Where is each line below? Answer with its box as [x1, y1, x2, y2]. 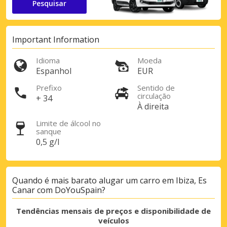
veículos [98, 215, 129, 226]
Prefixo [36, 82, 62, 93]
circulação [137, 90, 171, 101]
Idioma [36, 55, 60, 65]
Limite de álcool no [36, 118, 101, 128]
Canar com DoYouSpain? [12, 184, 105, 196]
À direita [137, 100, 169, 112]
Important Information [12, 34, 99, 46]
